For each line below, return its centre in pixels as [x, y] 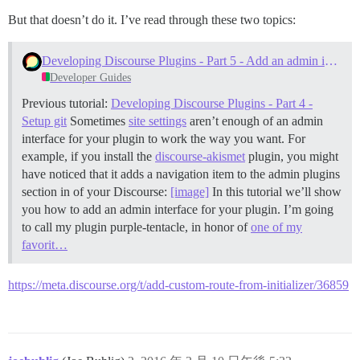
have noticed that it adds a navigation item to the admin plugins [181, 174]
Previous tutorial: [66, 103]
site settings [157, 121]
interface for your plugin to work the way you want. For [164, 138]
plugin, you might [292, 156]
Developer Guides [91, 77]
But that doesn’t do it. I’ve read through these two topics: [152, 20]
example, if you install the [88, 156]
